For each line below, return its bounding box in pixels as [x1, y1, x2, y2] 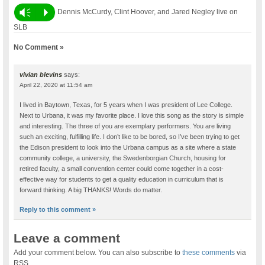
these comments [182, 248, 235, 257]
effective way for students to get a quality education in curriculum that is [20, 175, 224, 183]
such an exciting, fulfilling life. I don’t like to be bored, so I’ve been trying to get [20, 132, 240, 140]
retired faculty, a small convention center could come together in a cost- [20, 164, 224, 172]
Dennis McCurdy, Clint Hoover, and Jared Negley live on [56, 7, 238, 16]
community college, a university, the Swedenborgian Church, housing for [20, 154, 227, 161]
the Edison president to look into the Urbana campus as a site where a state [20, 143, 237, 151]
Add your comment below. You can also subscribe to [14, 248, 183, 257]
